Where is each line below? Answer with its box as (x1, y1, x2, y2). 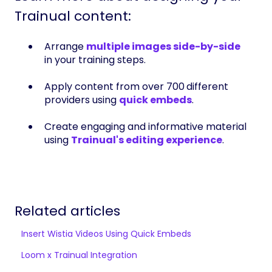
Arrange (44, 39, 86, 53)
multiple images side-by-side (86, 39, 240, 53)
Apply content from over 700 (44, 79, 185, 93)
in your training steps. (44, 52, 146, 67)
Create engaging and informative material (44, 120, 246, 134)
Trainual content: (15, 7, 131, 26)
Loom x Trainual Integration (21, 248, 138, 261)
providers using (44, 92, 119, 107)
